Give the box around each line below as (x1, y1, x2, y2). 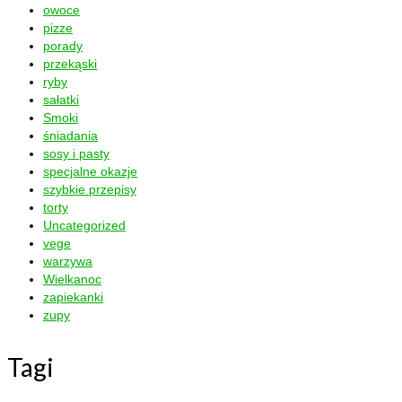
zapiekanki (43, 289, 103, 304)
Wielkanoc (43, 271, 101, 286)
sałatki (43, 92, 79, 107)
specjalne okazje (43, 163, 137, 179)
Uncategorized (43, 217, 126, 232)
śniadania (43, 127, 98, 143)
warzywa (43, 253, 92, 268)
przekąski (43, 56, 97, 71)
